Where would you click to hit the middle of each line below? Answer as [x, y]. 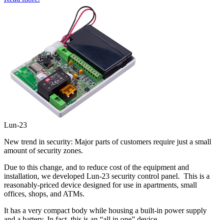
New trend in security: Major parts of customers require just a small [108, 141]
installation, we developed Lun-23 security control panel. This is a [107, 176]
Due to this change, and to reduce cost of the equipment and [96, 167]
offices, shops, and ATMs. [46, 193]
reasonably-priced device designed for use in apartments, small [100, 185]
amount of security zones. [43, 150]
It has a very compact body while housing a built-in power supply [105, 210]
